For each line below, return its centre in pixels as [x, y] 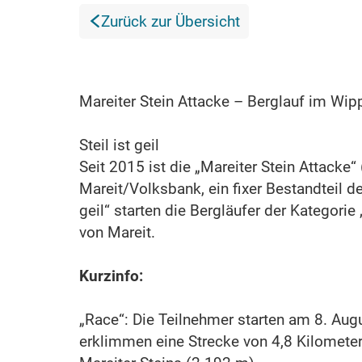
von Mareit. [117, 232]
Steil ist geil [119, 145]
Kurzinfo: [111, 276]
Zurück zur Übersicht [170, 21]
